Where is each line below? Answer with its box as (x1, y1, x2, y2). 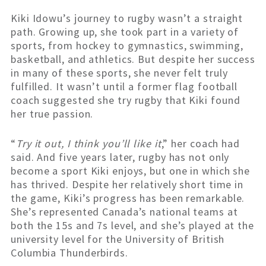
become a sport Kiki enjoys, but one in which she (11, 164, 251, 178)
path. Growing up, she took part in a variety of (11, 25, 239, 39)
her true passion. (11, 107, 94, 121)
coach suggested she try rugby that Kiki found (11, 93, 240, 107)
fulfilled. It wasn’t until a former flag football (11, 80, 238, 94)
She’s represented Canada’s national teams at (11, 205, 238, 219)
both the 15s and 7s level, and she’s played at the (11, 218, 254, 233)
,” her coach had (161, 137, 240, 151)
